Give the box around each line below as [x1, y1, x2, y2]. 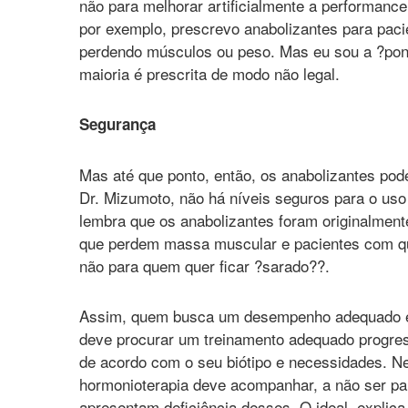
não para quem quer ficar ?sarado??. [79, 254, 330, 277]
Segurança [79, 113, 156, 135]
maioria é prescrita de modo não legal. [79, 62, 340, 85]
